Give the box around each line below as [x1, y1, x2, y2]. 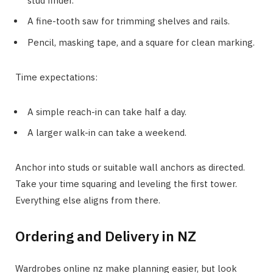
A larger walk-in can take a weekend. [27, 127, 186, 139]
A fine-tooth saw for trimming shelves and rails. [27, 15, 230, 27]
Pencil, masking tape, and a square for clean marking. [27, 36, 255, 48]
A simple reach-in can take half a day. [27, 105, 186, 118]
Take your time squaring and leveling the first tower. [15, 178, 237, 190]
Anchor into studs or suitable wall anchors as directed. [15, 161, 245, 174]
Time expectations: [15, 71, 97, 83]
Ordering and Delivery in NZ [15, 226, 196, 245]
